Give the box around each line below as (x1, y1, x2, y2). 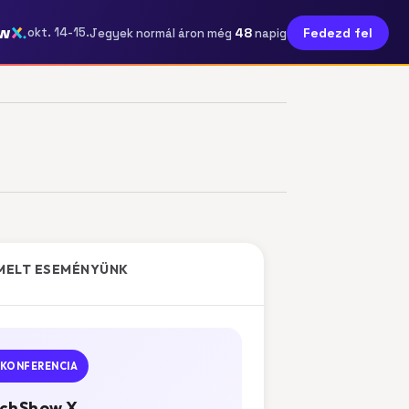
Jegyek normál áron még (89, 25, 235, 41)
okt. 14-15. (27, 25, 89, 40)
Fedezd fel (303, 25, 372, 41)
